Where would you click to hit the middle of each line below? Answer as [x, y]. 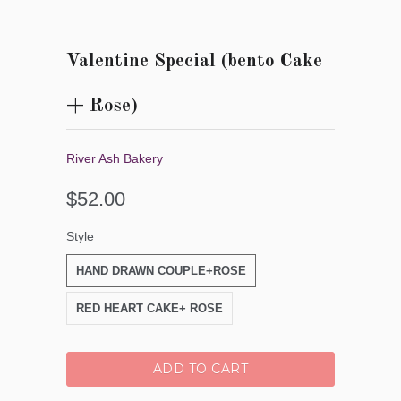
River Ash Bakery [115, 158]
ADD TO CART [200, 368]
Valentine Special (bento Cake [194, 61]
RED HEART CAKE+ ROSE [149, 308]
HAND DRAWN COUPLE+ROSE [161, 270]
